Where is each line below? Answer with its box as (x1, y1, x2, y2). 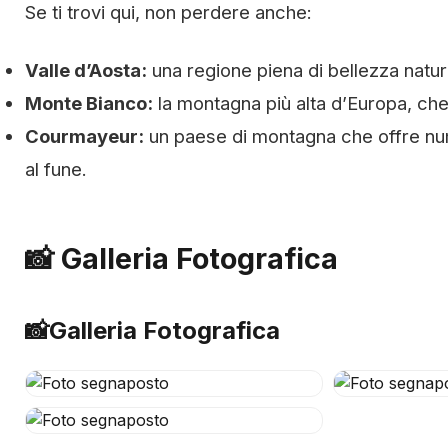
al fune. (25, 158, 87, 180)
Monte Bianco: (25, 92, 153, 114)
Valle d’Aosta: (25, 59, 147, 81)
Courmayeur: (25, 125, 144, 147)
